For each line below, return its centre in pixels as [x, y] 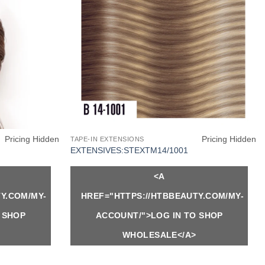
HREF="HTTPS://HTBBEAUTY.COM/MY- [163, 196]
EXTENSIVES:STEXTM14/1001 [130, 150]
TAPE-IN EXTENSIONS [108, 139]
